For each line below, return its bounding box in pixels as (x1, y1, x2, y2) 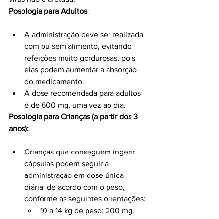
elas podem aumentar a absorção (24, 66, 139, 74)
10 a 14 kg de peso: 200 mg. (40, 206, 134, 215)
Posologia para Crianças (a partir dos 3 (9, 112, 140, 121)
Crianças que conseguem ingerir (24, 148, 137, 156)
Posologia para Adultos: (9, 7, 89, 16)
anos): (9, 124, 29, 133)
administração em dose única (24, 171, 126, 180)
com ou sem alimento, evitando (24, 42, 133, 51)
